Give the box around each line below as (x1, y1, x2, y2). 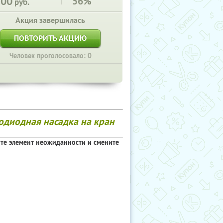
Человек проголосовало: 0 (9, 51, 92, 60)
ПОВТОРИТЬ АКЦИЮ (14, 33, 87, 43)
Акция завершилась (15, 15, 85, 25)
